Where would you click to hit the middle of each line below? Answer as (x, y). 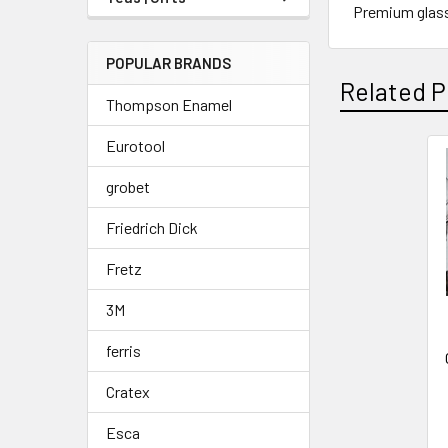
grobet (128, 186)
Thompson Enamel (169, 104)
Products (379, 217)
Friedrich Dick (152, 227)
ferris (123, 350)
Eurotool (135, 145)
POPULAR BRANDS (168, 63)
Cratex (128, 391)
